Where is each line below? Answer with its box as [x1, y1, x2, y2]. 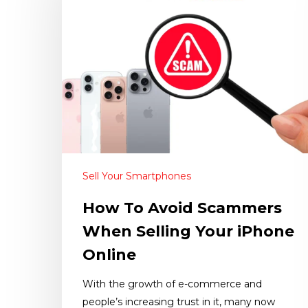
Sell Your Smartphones [82, 170, 191, 183]
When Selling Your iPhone [82, 222, 294, 241]
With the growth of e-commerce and [82, 278, 262, 291]
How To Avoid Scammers [82, 199, 282, 218]
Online [82, 245, 136, 265]
